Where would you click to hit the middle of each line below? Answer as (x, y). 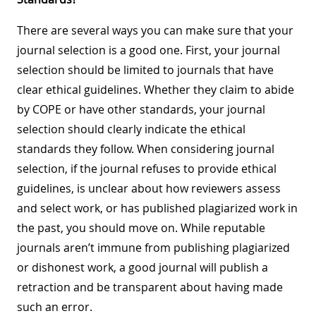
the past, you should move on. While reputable (141, 227)
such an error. (55, 306)
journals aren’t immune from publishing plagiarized (153, 247)
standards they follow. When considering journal (146, 148)
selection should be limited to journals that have (145, 69)
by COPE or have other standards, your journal (141, 109)
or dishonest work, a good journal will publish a (142, 267)
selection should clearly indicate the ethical (131, 129)
